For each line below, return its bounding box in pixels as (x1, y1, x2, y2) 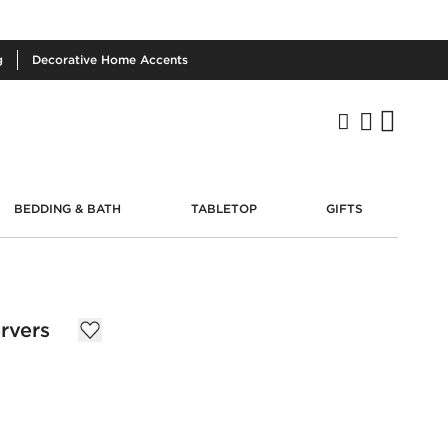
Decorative (32, 52, 101, 67)
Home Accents (101, 52, 188, 67)
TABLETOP (190, 200, 257, 216)
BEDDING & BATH (14, 200, 122, 216)
